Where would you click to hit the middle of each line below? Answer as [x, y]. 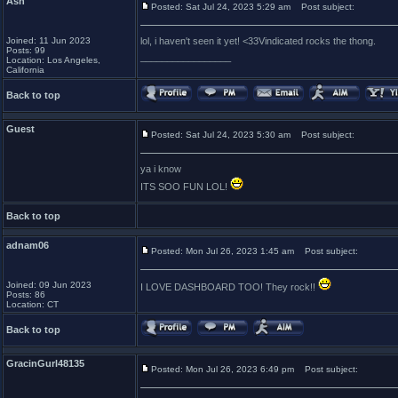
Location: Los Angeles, [53, 60]
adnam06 [28, 245]
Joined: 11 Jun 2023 [48, 40]
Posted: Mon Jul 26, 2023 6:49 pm [223, 369]
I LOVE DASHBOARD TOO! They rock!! [229, 287]
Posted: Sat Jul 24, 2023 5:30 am [221, 135]
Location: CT [32, 304]
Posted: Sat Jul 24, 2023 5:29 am [221, 7]
